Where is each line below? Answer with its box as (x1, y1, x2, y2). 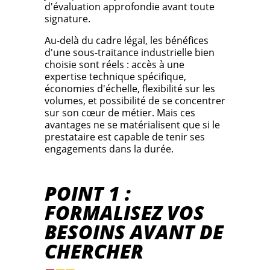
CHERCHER (45, 238, 143, 265)
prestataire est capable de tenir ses (45, 130, 205, 144)
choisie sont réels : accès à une (45, 58, 184, 72)
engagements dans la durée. (45, 142, 174, 156)
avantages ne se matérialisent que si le (45, 118, 220, 132)
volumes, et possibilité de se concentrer (45, 94, 225, 108)
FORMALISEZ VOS (45, 199, 204, 226)
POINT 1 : (45, 180, 131, 207)
